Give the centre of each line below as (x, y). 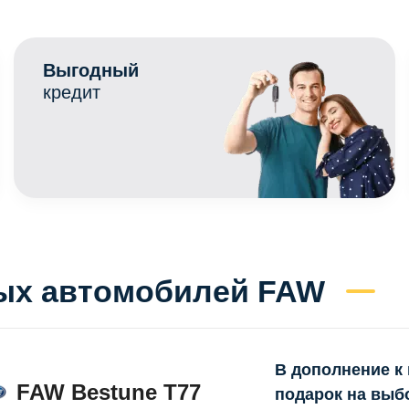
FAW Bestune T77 (109, 392)
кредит (72, 92)
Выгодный (91, 70)
